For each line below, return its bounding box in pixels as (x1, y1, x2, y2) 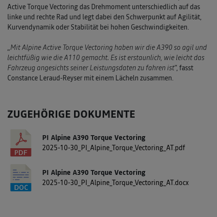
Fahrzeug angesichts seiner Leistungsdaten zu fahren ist (7, 63, 174, 73)
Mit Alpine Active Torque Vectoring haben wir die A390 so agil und (10, 43, 207, 53)
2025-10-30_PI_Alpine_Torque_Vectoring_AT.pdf (42, 143, 185, 153)
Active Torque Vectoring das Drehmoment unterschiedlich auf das (7, 2, 200, 12)
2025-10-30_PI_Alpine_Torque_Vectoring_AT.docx (42, 178, 189, 188)
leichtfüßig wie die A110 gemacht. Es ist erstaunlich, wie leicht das (7, 53, 204, 63)
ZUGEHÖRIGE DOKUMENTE (7, 107, 135, 122)
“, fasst (174, 63, 193, 73)
